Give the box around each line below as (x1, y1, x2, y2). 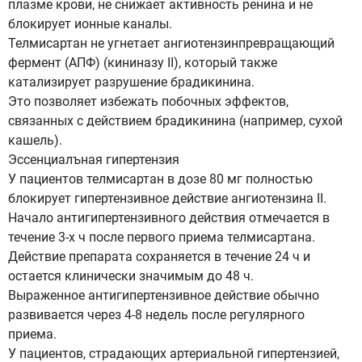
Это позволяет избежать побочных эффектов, (8, 94, 288, 109)
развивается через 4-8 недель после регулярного (8, 307, 305, 322)
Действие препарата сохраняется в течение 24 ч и (8, 249, 310, 264)
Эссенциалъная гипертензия (8, 152, 179, 167)
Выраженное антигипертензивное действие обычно (8, 288, 319, 303)
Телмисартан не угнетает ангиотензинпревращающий (8, 36, 335, 51)
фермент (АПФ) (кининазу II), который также (8, 55, 277, 70)
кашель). (8, 133, 62, 148)
